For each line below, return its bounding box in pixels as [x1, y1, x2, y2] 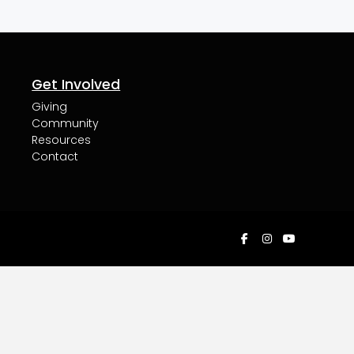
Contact [32, 149, 79, 165]
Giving [32, 99, 68, 115]
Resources [32, 132, 92, 149]
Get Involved [32, 75, 121, 95]
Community [32, 115, 100, 132]
